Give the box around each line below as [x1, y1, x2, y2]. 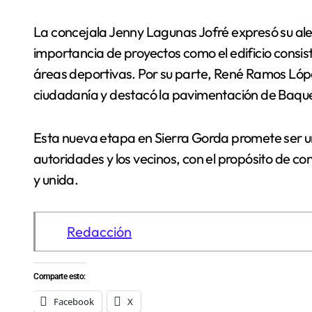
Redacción [67, 223, 132, 240]
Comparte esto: [33, 272, 86, 281]
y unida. [33, 171, 79, 188]
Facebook [54, 295, 94, 308]
